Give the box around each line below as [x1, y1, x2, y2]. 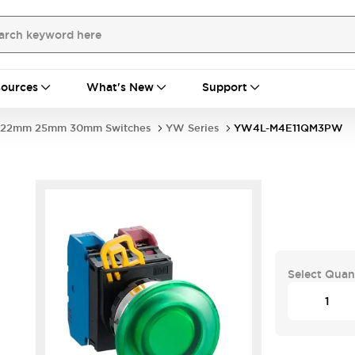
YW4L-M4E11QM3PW [234, 121, 343, 135]
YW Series [166, 121, 219, 135]
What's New [86, 80, 154, 94]
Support [202, 80, 247, 94]
